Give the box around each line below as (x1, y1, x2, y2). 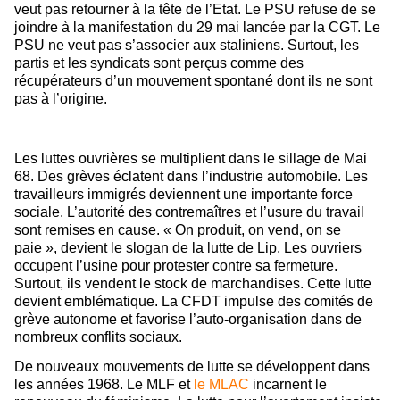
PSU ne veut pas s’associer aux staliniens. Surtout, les (14, 37, 359, 54)
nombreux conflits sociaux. (14, 329, 182, 345)
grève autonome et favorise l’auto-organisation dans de (14, 311, 362, 327)
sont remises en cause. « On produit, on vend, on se (14, 221, 341, 237)
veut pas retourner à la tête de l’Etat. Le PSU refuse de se (14, 2, 376, 18)
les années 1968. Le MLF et (14, 377, 194, 393)
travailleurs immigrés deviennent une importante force (14, 186, 353, 202)
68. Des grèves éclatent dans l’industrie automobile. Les (14, 168, 368, 184)
